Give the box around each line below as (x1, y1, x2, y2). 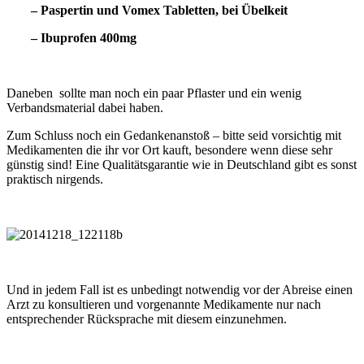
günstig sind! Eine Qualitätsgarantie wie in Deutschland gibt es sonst (6, 158, 357, 172)
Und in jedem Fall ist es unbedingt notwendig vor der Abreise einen (6, 283, 353, 297)
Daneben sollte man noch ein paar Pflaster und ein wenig (6, 86, 301, 101)
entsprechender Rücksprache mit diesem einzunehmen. (6, 312, 290, 327)
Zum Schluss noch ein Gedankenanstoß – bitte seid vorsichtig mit (6, 128, 341, 143)
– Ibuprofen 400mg (31, 31, 136, 45)
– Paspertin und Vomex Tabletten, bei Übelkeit (31, 3, 288, 18)
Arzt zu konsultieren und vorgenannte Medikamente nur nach (6, 297, 321, 312)
